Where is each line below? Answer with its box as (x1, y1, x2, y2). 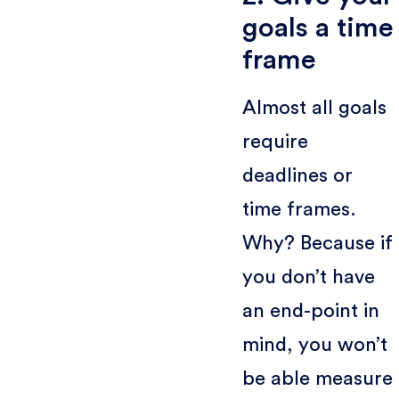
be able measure (241, 368, 393, 388)
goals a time (241, 13, 394, 42)
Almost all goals (241, 97, 387, 118)
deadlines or (241, 165, 353, 185)
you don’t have (241, 266, 375, 287)
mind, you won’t (241, 334, 387, 354)
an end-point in (241, 300, 379, 321)
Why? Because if (241, 232, 393, 253)
